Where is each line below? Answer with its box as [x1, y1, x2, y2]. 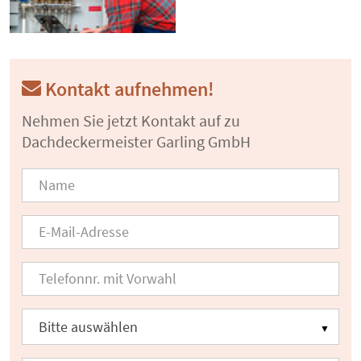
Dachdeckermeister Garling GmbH [22, 131, 251, 152]
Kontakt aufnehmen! [41, 77, 214, 102]
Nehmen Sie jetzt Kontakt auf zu [22, 110, 240, 131]
